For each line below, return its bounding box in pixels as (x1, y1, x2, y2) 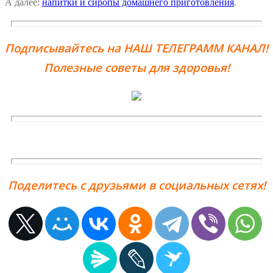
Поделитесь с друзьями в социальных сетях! (7, 177, 266, 193)
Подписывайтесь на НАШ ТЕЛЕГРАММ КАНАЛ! (5, 40, 268, 55)
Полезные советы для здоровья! (43, 59, 230, 75)
